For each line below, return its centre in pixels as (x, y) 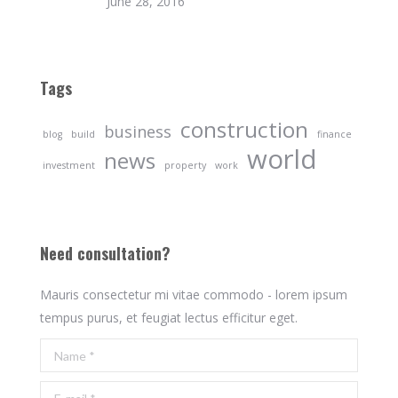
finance (334, 134)
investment (69, 165)
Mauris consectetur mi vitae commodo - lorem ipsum (194, 295)
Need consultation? (105, 253)
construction (244, 129)
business (138, 131)
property (185, 165)
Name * (63, 350)
